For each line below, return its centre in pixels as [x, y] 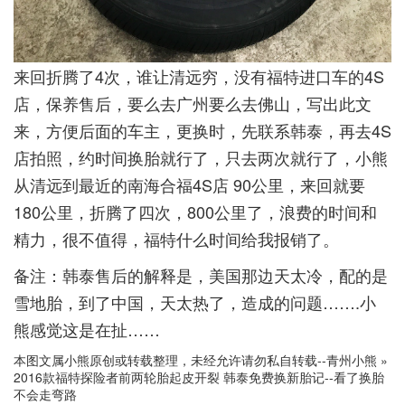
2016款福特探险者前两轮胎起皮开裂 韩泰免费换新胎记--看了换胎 [199, 377]
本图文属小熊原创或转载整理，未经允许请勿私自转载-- [170, 359]
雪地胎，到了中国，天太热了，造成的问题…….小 [195, 301]
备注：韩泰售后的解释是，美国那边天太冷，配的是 [201, 274]
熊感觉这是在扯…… [87, 329]
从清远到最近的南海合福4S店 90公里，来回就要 [189, 184]
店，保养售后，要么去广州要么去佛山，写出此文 [193, 103]
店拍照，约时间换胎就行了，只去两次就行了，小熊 [201, 157]
